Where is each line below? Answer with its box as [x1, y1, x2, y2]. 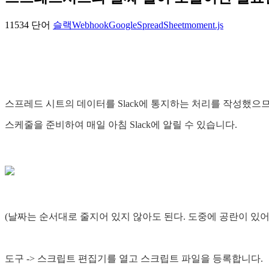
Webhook [72, 20, 109, 31]
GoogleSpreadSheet [109, 20, 184, 31]
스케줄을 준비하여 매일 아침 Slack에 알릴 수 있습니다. [5, 119, 237, 130]
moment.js [184, 20, 223, 31]
